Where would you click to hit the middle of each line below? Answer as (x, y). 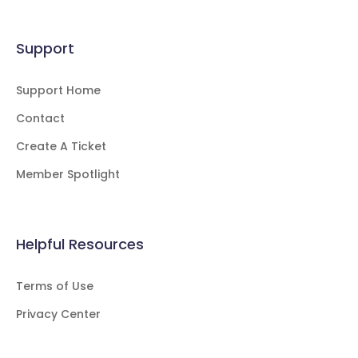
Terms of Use (55, 286)
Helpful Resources (80, 245)
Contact (40, 119)
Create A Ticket (61, 147)
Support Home (58, 91)
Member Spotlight (68, 175)
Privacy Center (58, 314)
